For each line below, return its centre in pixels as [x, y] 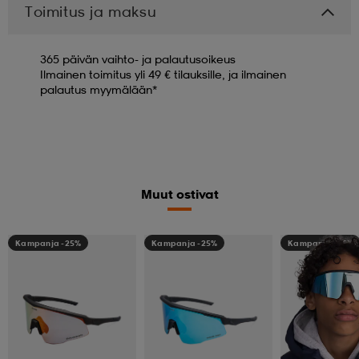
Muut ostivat [179, 194]
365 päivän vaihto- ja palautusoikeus [138, 58]
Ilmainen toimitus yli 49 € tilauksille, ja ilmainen [163, 74]
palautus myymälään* [99, 89]
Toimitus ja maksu [91, 11]
